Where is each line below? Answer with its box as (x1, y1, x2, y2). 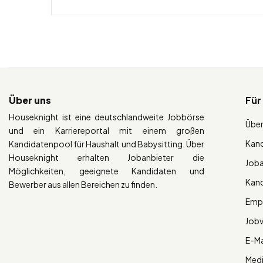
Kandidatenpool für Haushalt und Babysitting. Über (9, 138, 205, 149)
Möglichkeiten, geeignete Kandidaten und (9, 165, 205, 176)
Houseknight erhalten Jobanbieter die (9, 151, 205, 163)
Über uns (9, 93, 51, 106)
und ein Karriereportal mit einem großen (9, 124, 205, 136)
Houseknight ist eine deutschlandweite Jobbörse (9, 111, 205, 122)
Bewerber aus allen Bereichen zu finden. (9, 178, 157, 190)
